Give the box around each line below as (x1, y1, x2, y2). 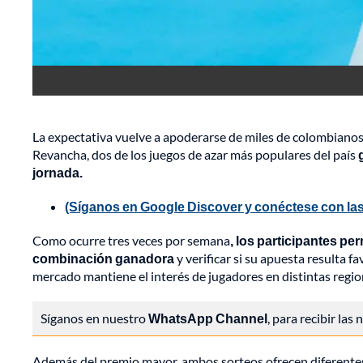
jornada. (32, 164, 83, 181)
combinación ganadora (32, 250, 174, 267)
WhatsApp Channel (148, 310, 267, 327)
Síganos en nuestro (41, 310, 148, 327)
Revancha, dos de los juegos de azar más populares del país (32, 147, 358, 163)
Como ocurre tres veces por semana (32, 233, 230, 249)
